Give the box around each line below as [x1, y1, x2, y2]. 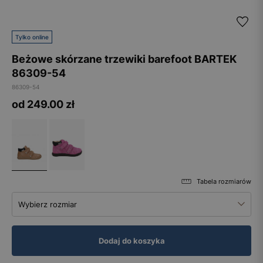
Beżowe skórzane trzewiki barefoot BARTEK [12, 53, 237, 65]
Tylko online [15, 33, 49, 41]
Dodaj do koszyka [98, 235, 165, 245]
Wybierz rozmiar [18, 199, 77, 209]
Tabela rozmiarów [197, 177, 251, 186]
